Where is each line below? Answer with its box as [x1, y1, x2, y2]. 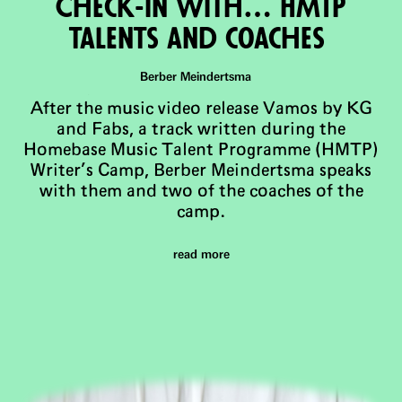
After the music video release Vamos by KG [30, 100, 372, 118]
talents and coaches [69, 24, 333, 54]
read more [172, 248, 230, 261]
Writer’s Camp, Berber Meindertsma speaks [31, 162, 371, 179]
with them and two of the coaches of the [39, 182, 363, 200]
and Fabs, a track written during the [57, 120, 345, 138]
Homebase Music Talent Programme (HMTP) [23, 141, 379, 159]
